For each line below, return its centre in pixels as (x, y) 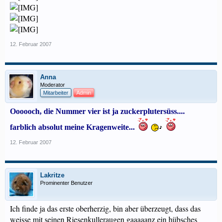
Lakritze (52, 175)
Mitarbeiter (56, 93)
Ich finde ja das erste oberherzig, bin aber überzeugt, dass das (105, 208)
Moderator (53, 85)
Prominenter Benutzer (66, 183)
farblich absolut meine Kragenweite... (73, 127)
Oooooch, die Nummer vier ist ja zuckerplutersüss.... (97, 111)
